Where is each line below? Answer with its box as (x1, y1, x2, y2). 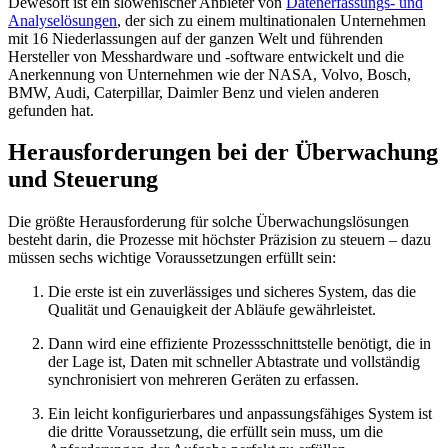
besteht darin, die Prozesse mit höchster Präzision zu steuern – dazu (8, 231, 431, 249)
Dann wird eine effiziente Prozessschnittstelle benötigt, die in (48, 335, 431, 353)
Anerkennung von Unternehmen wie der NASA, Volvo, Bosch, (8, 65, 411, 83)
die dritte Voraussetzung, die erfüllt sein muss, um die (48, 423, 383, 441)
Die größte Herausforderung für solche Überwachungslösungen (8, 213, 409, 231)
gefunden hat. (8, 101, 94, 119)
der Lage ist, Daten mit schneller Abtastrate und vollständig (48, 353, 420, 371)
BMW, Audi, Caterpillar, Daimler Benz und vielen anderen (8, 83, 379, 101)
